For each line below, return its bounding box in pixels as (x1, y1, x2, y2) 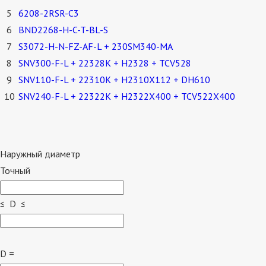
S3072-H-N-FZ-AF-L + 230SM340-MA (18, 40, 173, 53)
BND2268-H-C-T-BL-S (18, 24, 108, 36)
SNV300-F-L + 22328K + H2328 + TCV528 (18, 57, 191, 69)
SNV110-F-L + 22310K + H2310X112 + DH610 (18, 74, 210, 86)
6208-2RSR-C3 (18, 7, 79, 20)
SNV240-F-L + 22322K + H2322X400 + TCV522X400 (18, 90, 235, 103)
